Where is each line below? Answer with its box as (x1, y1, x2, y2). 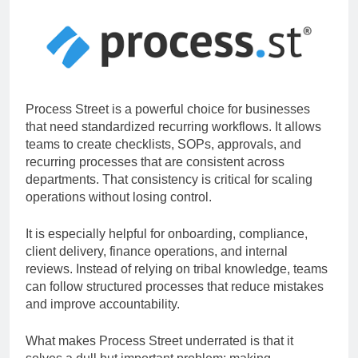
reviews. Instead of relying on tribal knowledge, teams (26, 276, 328, 291)
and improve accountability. (26, 312, 180, 326)
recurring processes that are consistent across (26, 169, 284, 184)
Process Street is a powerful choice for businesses (26, 117, 310, 131)
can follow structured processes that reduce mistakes (26, 294, 324, 308)
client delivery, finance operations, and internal (26, 259, 288, 273)
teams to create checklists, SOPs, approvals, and (26, 152, 301, 166)
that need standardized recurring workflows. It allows (26, 134, 321, 149)
